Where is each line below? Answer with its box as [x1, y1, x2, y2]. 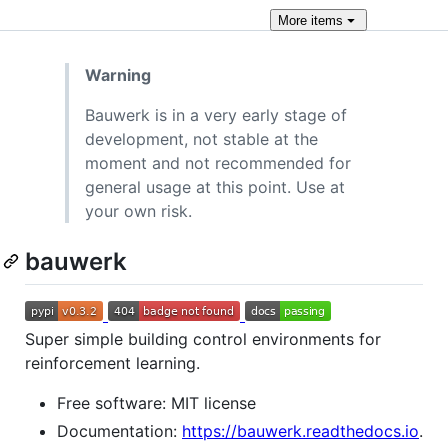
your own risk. [85, 201, 192, 221]
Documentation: [57, 421, 182, 442]
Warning [85, 65, 151, 85]
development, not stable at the [85, 129, 318, 149]
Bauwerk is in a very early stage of [85, 105, 347, 125]
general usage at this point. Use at [85, 177, 345, 197]
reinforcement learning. [25, 353, 200, 374]
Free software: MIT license [57, 393, 256, 414]
